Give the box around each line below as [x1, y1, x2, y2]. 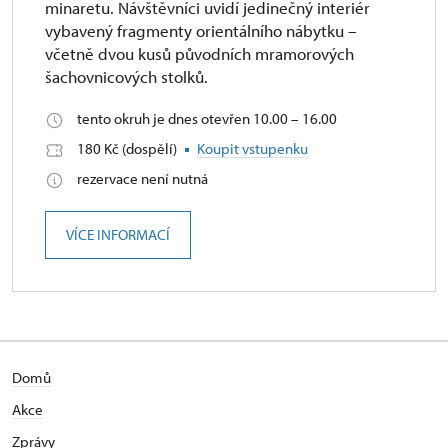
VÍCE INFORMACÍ [66, 225, 170, 244]
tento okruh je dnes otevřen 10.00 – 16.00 [77, 109, 337, 128]
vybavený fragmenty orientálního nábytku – [45, 20, 357, 41]
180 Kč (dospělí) [77, 139, 180, 158]
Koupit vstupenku [197, 139, 308, 158]
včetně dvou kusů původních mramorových [45, 43, 354, 64]
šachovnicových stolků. [45, 66, 208, 87]
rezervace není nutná [77, 169, 208, 188]
